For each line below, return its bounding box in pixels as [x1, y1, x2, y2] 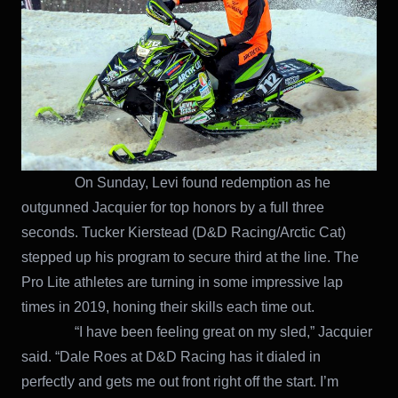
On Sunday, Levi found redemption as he [21, 174, 330, 190]
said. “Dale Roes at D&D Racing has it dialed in [21, 348, 321, 364]
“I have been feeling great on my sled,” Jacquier [21, 323, 372, 339]
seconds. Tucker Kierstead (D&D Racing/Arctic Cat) [21, 224, 346, 240]
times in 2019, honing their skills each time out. [21, 298, 314, 314]
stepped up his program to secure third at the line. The [21, 249, 359, 265]
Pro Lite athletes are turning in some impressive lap [21, 274, 343, 290]
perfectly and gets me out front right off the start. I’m [21, 373, 338, 389]
